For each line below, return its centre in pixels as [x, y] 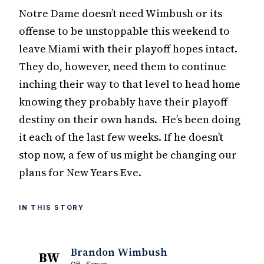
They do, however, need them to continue [123, 67]
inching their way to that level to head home [130, 84]
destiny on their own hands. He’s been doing [130, 120]
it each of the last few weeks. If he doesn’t [121, 137]
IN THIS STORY [52, 208]
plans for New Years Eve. [80, 173]
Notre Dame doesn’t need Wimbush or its [121, 14]
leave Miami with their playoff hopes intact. [129, 49]
